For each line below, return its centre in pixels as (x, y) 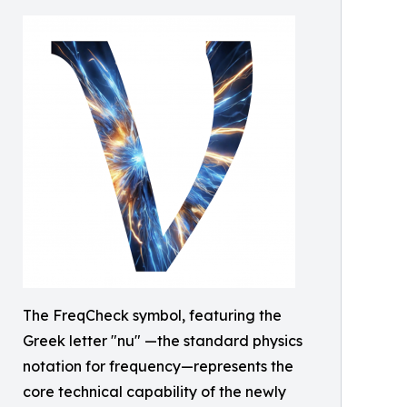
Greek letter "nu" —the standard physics (163, 341)
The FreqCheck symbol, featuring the (152, 315)
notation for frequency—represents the (158, 366)
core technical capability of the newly (154, 392)
